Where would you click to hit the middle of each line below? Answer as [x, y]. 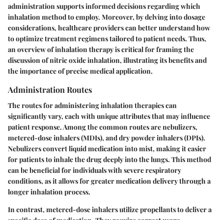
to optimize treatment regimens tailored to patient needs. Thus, [107, 39]
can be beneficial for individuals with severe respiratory [95, 170]
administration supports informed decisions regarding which [104, 6]
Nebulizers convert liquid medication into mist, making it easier [107, 148]
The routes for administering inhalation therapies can [92, 105]
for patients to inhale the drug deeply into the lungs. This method [110, 159]
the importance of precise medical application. [80, 71]
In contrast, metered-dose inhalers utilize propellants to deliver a [110, 209]
